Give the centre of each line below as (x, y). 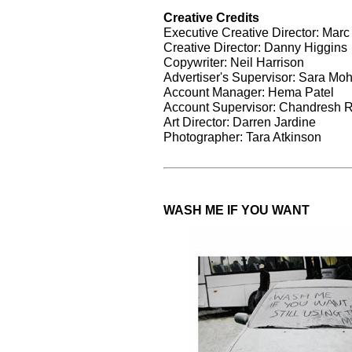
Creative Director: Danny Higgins (255, 47)
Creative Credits (211, 17)
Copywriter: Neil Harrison (234, 62)
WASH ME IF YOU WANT (236, 209)
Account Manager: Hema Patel (249, 92)
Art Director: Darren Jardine (240, 121)
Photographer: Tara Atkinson (242, 136)
